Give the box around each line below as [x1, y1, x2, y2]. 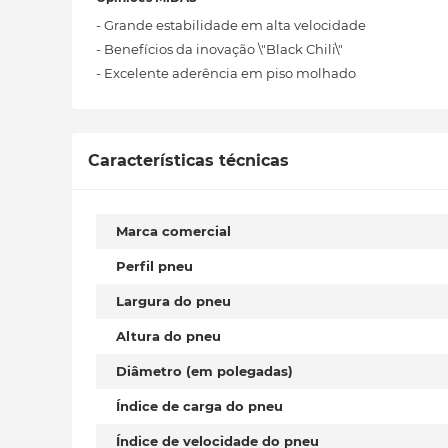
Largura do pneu [116, 293, 231, 309]
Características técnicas [88, 151, 289, 170]
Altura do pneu [116, 328, 221, 344]
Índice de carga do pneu [116, 398, 283, 414]
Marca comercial [116, 223, 231, 239]
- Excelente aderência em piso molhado [96, 65, 356, 81]
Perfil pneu [116, 258, 193, 274]
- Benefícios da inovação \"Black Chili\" [96, 41, 343, 57]
